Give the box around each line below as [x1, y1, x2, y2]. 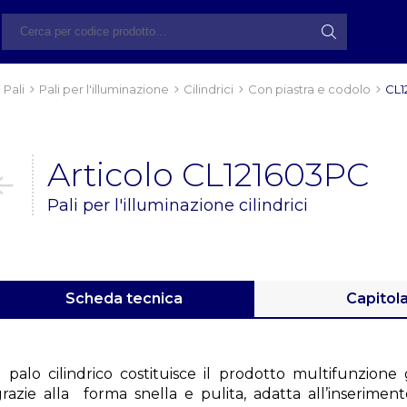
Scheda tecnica [65, 290, 183, 307]
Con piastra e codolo [248, 82, 371, 96]
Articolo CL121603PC [47, 154, 369, 194]
